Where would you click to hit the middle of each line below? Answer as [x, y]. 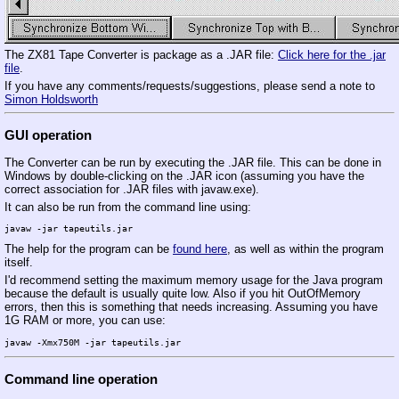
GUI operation [48, 134]
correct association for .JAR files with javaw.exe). [132, 189]
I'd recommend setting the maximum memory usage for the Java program [194, 281]
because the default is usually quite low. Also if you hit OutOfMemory [183, 294]
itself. [19, 263]
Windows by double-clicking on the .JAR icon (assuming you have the [184, 175]
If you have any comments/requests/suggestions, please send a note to [190, 86]
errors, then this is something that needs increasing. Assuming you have [191, 307]
